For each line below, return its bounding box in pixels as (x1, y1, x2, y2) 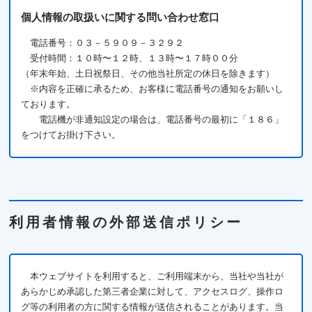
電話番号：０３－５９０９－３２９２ (30, 38, 185, 48)
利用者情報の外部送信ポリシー (9, 214, 244, 230)
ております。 (21, 99, 76, 109)
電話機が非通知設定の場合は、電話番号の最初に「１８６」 (39, 114, 284, 125)
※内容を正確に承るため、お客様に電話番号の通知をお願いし (30, 84, 284, 94)
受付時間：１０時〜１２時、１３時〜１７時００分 (30, 53, 239, 63)
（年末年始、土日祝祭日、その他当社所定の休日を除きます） (21, 68, 275, 79)
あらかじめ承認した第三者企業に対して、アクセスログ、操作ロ (21, 286, 284, 297)
